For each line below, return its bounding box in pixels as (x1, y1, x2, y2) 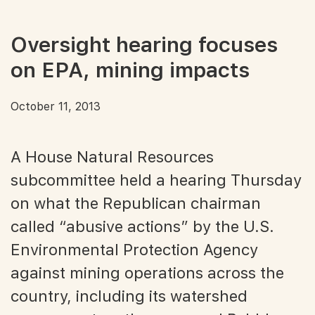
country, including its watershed (11, 286, 247, 305)
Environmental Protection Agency (11, 240, 258, 259)
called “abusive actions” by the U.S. (11, 217, 274, 236)
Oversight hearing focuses (11, 31, 278, 57)
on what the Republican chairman (11, 193, 261, 212)
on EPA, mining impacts (11, 56, 250, 82)
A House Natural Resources (11, 147, 214, 166)
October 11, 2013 (11, 99, 101, 113)
